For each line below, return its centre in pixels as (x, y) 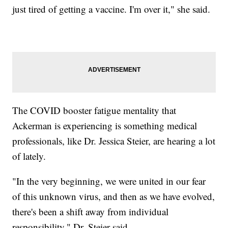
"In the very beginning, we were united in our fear (109, 181)
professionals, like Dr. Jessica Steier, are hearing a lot (114, 140)
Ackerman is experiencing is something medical (105, 125)
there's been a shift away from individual (91, 211)
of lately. (29, 156)
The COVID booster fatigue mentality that (94, 110)
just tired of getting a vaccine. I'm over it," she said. (111, 9)
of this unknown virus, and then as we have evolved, (114, 196)
